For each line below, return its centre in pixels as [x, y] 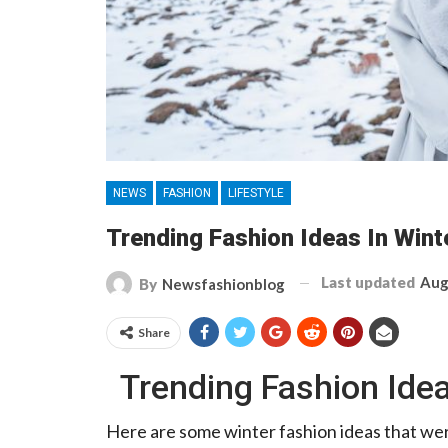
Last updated [369, 281]
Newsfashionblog [223, 283]
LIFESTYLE [256, 192]
